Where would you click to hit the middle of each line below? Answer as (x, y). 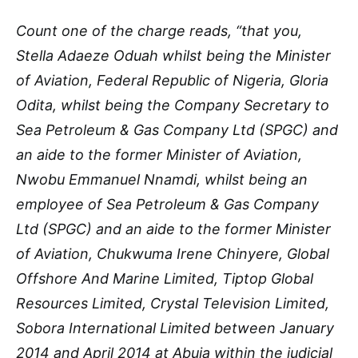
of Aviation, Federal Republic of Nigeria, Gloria (172, 80)
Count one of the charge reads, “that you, (159, 30)
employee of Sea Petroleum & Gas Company (167, 204)
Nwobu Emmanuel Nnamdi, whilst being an (162, 179)
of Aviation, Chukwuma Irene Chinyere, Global (173, 253)
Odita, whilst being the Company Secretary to (173, 105)
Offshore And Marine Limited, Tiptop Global (165, 278)
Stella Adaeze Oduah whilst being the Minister (173, 55)
